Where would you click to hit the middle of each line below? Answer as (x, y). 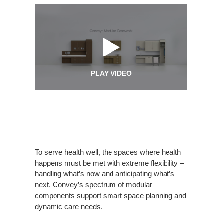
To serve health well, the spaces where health (108, 152)
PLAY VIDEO (111, 74)
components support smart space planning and (111, 196)
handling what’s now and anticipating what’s (105, 174)
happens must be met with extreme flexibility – (109, 163)
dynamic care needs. (69, 207)
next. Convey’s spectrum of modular (93, 185)
